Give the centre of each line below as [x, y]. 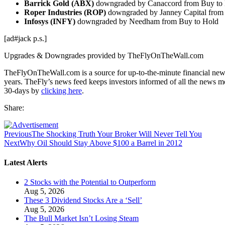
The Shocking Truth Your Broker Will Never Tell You [117, 134]
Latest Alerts [26, 163]
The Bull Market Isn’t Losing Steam [81, 218]
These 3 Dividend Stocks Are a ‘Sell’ [83, 200]
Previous [18, 134]
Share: [14, 107]
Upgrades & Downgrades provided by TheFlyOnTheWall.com [104, 55]
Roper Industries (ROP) [66, 12]
